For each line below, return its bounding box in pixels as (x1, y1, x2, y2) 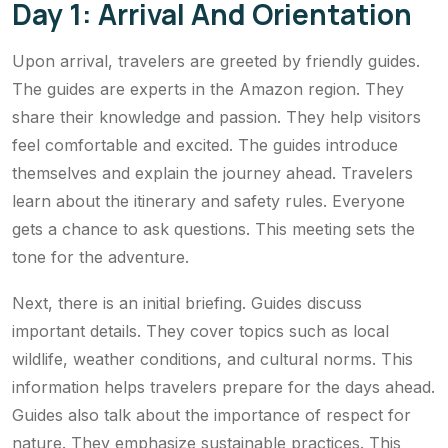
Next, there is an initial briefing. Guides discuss (12, 293, 362, 314)
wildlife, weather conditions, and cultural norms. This (12, 349, 413, 370)
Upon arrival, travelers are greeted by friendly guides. (12, 51, 420, 72)
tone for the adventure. (12, 247, 189, 268)
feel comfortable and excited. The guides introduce (12, 135, 398, 156)
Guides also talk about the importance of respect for (12, 405, 411, 426)
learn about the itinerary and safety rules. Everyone (12, 191, 405, 212)
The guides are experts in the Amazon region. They (12, 79, 404, 100)
